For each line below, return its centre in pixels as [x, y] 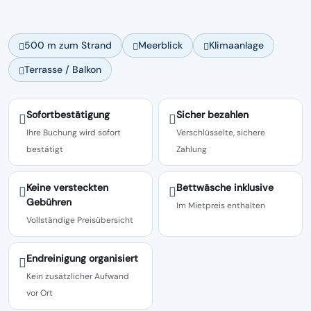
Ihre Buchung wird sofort [74, 133]
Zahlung [192, 149]
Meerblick [160, 45]
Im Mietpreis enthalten [221, 205]
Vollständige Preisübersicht [80, 220]
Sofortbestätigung [68, 115]
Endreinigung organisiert [82, 258]
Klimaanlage [236, 45]
